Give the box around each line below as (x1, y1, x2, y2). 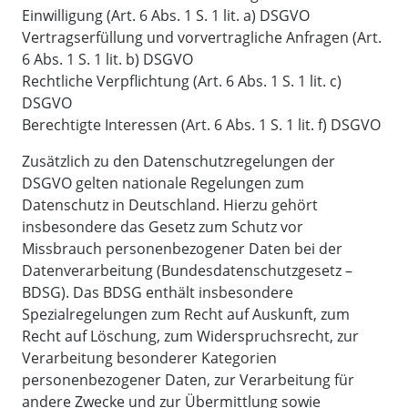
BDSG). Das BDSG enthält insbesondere (22, 282, 293, 303)
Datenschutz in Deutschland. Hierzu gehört (22, 195, 318, 216)
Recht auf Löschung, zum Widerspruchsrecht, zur (22, 326, 359, 347)
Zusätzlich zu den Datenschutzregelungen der (22, 151, 335, 172)
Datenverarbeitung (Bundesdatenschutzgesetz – (22, 260, 352, 281)
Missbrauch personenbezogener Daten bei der (22, 239, 342, 260)
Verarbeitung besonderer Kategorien (22, 348, 277, 369)
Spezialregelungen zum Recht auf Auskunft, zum (22, 304, 350, 325)
